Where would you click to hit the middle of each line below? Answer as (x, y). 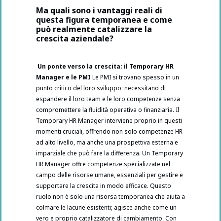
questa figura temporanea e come (104, 20)
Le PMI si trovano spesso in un (135, 77)
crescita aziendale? (75, 39)
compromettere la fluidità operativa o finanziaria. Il (108, 110)
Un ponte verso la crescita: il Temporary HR (106, 67)
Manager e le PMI (63, 77)
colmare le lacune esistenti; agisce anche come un (106, 208)
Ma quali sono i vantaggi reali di (99, 11)
